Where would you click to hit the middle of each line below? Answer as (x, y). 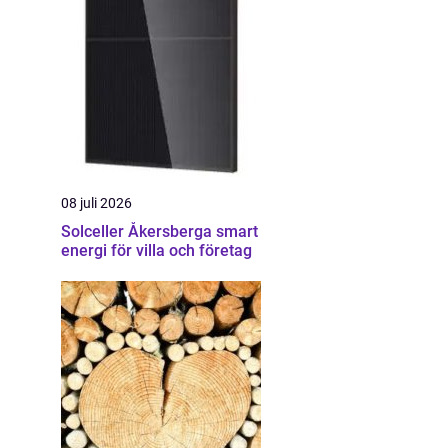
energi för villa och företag (156, 250)
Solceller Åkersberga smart (138, 231)
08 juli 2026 (96, 203)
